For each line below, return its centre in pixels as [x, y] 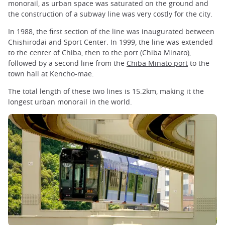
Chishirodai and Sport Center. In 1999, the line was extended [110, 42]
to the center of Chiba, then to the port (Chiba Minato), [99, 52]
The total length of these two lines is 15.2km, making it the [106, 91]
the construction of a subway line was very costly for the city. [110, 14]
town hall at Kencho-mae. [51, 73]
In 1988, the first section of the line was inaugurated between [111, 31]
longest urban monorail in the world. [70, 102]
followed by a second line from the [67, 63]
